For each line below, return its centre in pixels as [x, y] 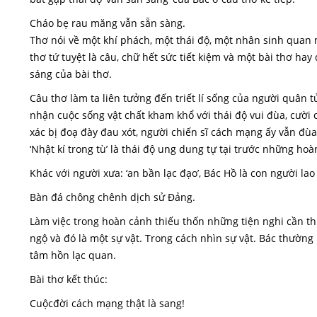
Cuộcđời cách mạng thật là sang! [107, 303]
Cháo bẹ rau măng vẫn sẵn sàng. [108, 23]
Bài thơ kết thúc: [69, 279]
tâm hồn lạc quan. [73, 255]
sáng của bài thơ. [71, 74]
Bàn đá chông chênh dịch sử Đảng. [113, 197]
